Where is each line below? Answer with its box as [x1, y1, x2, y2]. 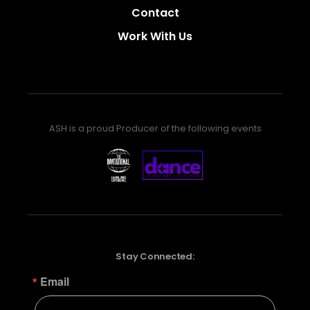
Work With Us [118, 28, 192, 44]
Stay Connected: [116, 249, 194, 263]
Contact [131, 5, 179, 21]
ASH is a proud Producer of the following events [48, 122, 262, 136]
